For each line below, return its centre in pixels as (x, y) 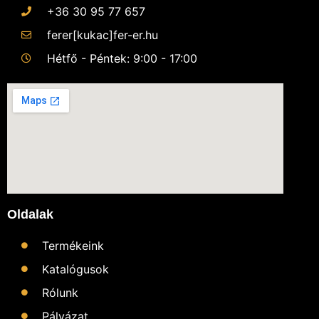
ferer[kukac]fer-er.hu (102, 35)
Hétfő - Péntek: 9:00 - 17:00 (122, 58)
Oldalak (30, 214)
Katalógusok (76, 269)
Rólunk (61, 292)
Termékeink (73, 245)
